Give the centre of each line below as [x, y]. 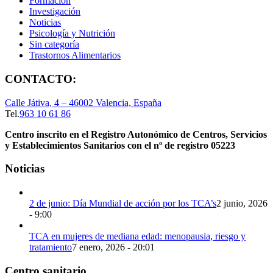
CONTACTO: [41, 79]
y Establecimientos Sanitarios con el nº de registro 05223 [120, 145]
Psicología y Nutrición [72, 34]
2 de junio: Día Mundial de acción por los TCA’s [123, 203]
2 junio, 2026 [242, 203]
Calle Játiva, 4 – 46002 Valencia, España [83, 102]
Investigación [55, 12]
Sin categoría [54, 44]
